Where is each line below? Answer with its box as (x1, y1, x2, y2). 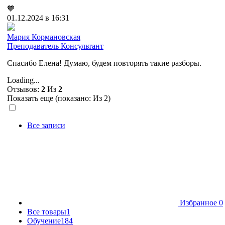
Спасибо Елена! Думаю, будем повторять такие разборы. (7, 59, 201, 68)
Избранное (180, 198, 217, 207)
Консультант (61, 42, 103, 51)
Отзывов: (7, 85, 41, 94)
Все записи (27, 121, 65, 130)
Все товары (27, 207, 66, 216)
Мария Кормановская (7, 33, 80, 42)
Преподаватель (7, 42, 59, 51)
